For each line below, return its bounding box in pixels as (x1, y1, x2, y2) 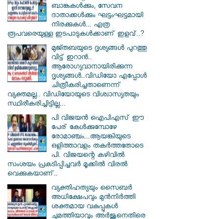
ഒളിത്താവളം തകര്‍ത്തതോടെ (51, 142, 143, 153)
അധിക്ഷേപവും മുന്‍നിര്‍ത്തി (51, 193, 135, 204)
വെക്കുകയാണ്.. (7, 170, 58, 180)
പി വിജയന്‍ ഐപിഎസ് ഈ (51, 114, 144, 125)
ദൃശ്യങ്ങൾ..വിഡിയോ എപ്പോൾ (51, 72, 147, 83)
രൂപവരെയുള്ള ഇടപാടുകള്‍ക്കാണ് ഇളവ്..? (7, 30, 144, 41)
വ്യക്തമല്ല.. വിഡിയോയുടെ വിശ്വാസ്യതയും (7, 90, 139, 101)
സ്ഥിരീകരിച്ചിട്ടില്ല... (7, 100, 66, 110)
